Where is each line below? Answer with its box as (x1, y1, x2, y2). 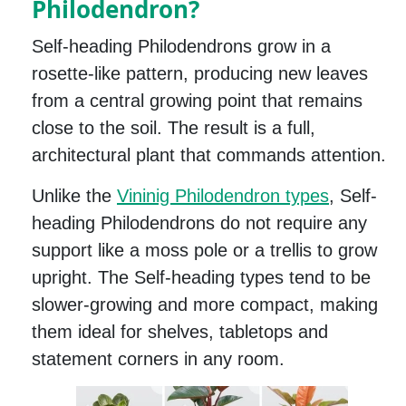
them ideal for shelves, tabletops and (32, 322, 328, 343)
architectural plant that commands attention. (32, 145, 386, 166)
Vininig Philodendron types (117, 186, 329, 207)
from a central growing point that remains (32, 91, 362, 111)
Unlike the (32, 186, 117, 207)
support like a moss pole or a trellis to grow (32, 240, 377, 261)
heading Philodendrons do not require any (32, 213, 367, 234)
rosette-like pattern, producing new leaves (32, 63, 368, 84)
